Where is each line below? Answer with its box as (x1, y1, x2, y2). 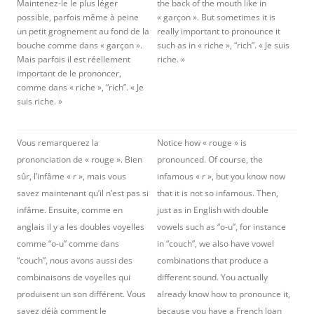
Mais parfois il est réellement (17, 53, 130, 65)
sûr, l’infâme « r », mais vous (17, 170, 126, 182)
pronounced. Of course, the (157, 153, 263, 165)
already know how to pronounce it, (157, 288, 290, 300)
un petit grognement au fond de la (17, 25, 149, 37)
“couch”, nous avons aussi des (17, 254, 132, 266)
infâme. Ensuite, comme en (17, 204, 123, 216)
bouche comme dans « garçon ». (17, 39, 142, 51)
